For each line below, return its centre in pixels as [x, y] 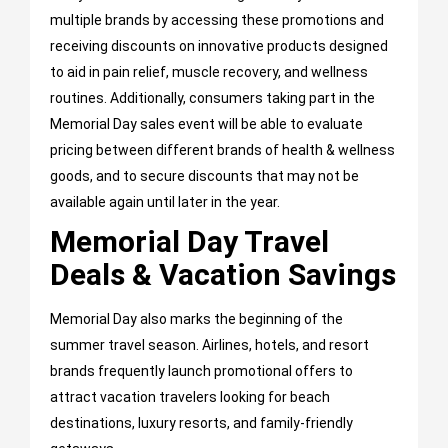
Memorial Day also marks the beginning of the [196, 319]
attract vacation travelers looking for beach [190, 397]
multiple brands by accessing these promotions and [217, 20]
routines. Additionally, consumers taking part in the [212, 98]
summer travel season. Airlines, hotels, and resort [209, 345]
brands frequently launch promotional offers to [201, 371]
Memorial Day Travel [189, 242]
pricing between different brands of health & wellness [222, 150]
